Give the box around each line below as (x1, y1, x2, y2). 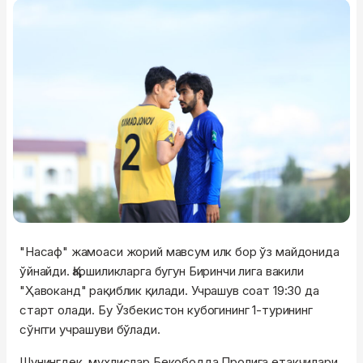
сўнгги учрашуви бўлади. (19, 322, 160, 338)
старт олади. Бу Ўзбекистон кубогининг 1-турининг (19, 302, 313, 318)
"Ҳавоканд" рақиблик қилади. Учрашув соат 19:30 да (19, 283, 319, 299)
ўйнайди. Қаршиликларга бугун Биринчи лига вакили (19, 263, 304, 280)
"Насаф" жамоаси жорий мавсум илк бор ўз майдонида (19, 244, 340, 260)
